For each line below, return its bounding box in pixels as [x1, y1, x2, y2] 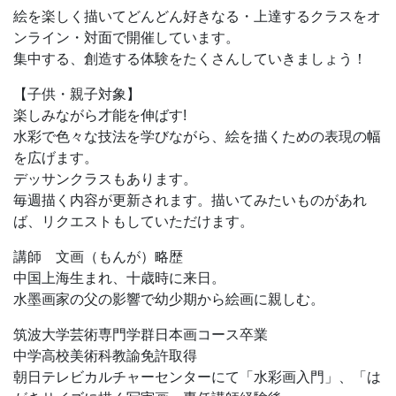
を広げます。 [13, 148, 98, 171]
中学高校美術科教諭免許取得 [13, 346, 197, 369]
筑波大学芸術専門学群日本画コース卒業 [13, 324, 268, 348]
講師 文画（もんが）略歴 [13, 247, 183, 270]
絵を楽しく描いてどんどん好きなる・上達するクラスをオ [13, 6, 381, 30]
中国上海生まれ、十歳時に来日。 [13, 268, 225, 292]
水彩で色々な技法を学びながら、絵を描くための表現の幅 [13, 126, 381, 150]
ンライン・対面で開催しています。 [13, 27, 240, 51]
